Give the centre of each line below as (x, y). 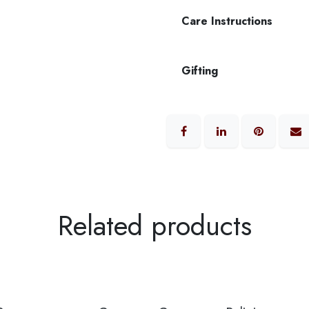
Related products (154, 226)
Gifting (200, 71)
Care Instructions (227, 21)
